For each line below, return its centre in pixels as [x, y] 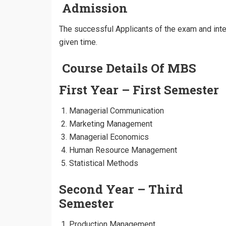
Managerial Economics [109, 137]
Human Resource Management [123, 150]
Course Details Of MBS [131, 68]
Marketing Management [111, 124]
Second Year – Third [121, 189]
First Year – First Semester [139, 90]
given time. [78, 42]
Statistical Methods [104, 163]
